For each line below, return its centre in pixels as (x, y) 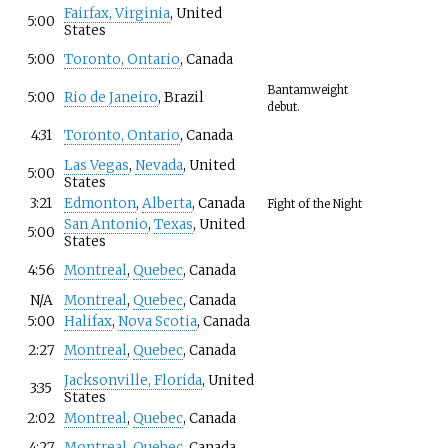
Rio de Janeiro (110, 97)
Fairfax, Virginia (116, 13)
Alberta (166, 203)
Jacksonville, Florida (132, 380)
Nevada (158, 165)
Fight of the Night (314, 203)
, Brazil (180, 97)
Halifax (87, 321)
